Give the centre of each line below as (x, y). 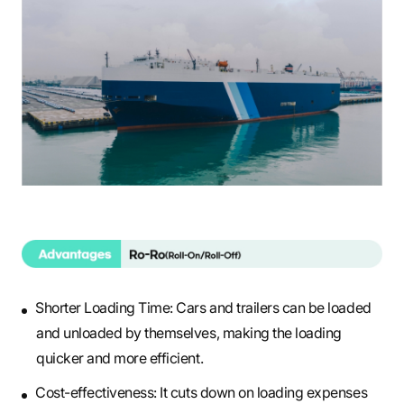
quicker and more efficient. (120, 358)
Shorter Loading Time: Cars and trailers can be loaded (203, 307)
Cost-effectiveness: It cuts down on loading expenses (202, 392)
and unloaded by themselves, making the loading (189, 332)
